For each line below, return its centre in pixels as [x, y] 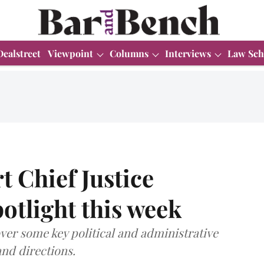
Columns [129, 53]
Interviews [188, 53]
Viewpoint [70, 53]
